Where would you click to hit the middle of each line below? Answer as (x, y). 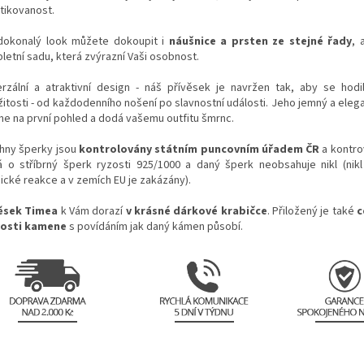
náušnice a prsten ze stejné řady (260, 42)
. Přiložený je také (312, 212)
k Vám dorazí (93, 212)
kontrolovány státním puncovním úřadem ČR (199, 150)
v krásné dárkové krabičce (196, 212)
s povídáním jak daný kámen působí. (156, 227)
